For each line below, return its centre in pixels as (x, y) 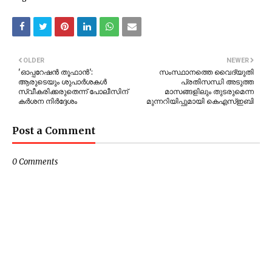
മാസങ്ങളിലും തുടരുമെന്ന (209, 92)
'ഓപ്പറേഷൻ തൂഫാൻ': (56, 72)
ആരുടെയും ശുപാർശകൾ (63, 82)
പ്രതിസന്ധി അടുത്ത (217, 82)
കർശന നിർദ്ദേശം (48, 101)
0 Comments (35, 162)
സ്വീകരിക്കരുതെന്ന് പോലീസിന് (73, 92)
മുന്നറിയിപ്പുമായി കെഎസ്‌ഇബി (200, 101)
